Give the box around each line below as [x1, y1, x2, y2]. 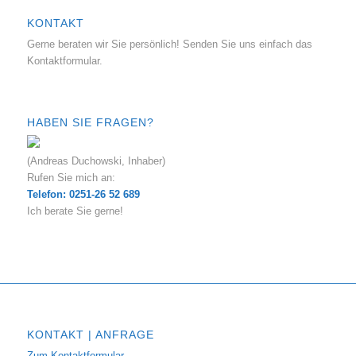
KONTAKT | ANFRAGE [26, 328, 154, 342]
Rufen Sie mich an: [26, 172, 115, 184]
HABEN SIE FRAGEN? [26, 116, 154, 129]
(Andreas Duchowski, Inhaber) [26, 155, 165, 167]
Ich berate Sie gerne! [26, 205, 123, 217]
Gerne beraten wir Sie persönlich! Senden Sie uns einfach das [26, 38, 312, 50]
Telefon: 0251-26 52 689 [26, 188, 140, 200]
